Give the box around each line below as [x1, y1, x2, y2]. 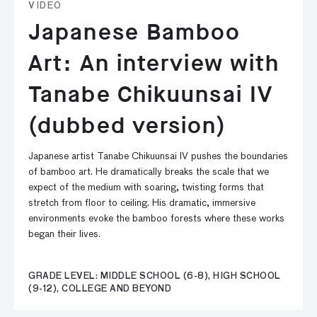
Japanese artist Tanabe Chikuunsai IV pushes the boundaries [28, 151, 288, 161]
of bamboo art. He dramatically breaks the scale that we [28, 167, 269, 177]
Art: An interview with [28, 48, 280, 79]
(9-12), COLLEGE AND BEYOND [28, 285, 171, 294]
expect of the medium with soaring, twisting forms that [28, 183, 264, 192]
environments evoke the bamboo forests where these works [28, 214, 284, 224]
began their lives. [28, 229, 100, 239]
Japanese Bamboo [28, 17, 241, 47]
